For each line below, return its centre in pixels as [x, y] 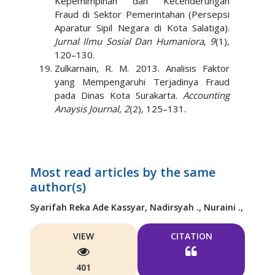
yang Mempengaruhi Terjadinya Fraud [142, 82]
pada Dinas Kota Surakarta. [119, 95]
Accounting [207, 95]
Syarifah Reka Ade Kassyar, [90, 207]
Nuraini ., [223, 207]
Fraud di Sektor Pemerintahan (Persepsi [142, 14]
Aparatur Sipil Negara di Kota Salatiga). [142, 28]
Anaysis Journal [87, 109]
